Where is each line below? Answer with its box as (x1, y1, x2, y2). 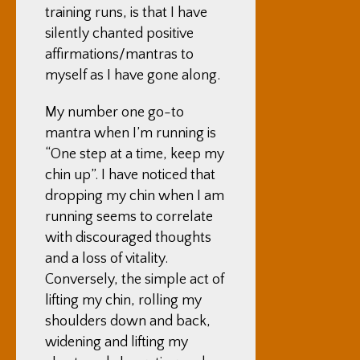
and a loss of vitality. (45, 251, 168, 267)
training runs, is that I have (45, 5, 207, 21)
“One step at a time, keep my (45, 146, 224, 162)
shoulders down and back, (45, 313, 211, 329)
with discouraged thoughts (45, 230, 211, 246)
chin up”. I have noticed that (45, 167, 215, 183)
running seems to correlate (45, 209, 213, 225)
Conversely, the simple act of (45, 272, 224, 288)
